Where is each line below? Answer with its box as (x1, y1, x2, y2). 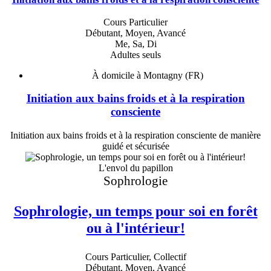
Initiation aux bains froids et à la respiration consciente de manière (10, 130, 261, 140)
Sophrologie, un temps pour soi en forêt (13, 203, 258, 220)
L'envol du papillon (98, 163, 173, 173)
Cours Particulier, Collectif (85, 251, 186, 262)
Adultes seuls (110, 49, 161, 60)
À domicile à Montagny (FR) (92, 70, 203, 80)
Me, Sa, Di (114, 38, 157, 49)
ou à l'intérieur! (86, 220, 185, 237)
